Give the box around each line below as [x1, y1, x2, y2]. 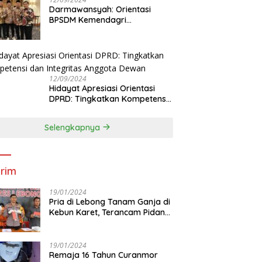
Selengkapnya [44, 122, 103, 133]
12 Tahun [49, 217, 84, 228]
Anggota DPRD [49, 35, 108, 46]
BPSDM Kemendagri [49, 14, 127, 25]
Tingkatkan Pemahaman [49, 25, 146, 36]
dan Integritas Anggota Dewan [49, 104, 170, 115]
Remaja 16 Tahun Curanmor [49, 249, 158, 260]
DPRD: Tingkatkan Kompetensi [49, 93, 168, 104]
